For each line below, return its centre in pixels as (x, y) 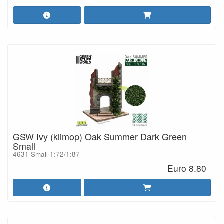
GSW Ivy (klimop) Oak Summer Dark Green (100, 136)
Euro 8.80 (187, 168)
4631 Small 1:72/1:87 (46, 154)
